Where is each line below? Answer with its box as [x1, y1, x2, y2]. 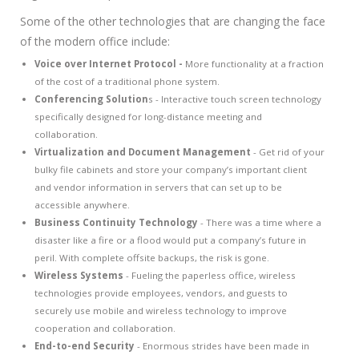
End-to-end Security [34, 340, 135, 352]
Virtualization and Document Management [34, 146, 251, 158]
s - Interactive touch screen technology [148, 93, 321, 105]
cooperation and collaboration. [34, 322, 175, 334]
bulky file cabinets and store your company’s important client [34, 163, 307, 175]
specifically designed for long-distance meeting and [34, 111, 262, 123]
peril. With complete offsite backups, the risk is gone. [34, 252, 269, 264]
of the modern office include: [20, 34, 170, 49]
